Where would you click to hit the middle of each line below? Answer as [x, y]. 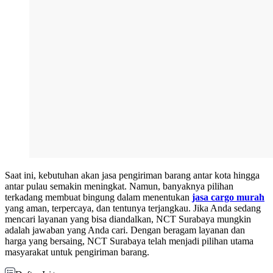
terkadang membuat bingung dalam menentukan [98, 197]
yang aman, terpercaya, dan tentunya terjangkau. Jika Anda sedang [133, 208]
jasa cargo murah [228, 197]
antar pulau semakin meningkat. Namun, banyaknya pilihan [119, 186]
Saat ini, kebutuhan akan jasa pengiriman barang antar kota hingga [132, 175]
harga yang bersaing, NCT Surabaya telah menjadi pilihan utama [129, 241]
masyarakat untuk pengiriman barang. [77, 252]
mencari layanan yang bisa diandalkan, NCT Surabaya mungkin [128, 219]
